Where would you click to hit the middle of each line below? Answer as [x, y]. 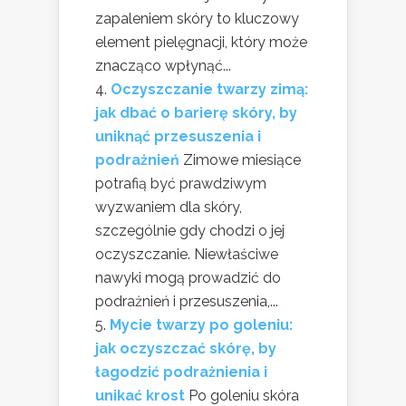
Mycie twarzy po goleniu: [201, 325]
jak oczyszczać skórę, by [186, 348]
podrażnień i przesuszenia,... [187, 301]
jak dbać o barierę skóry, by [196, 113]
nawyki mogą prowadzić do [188, 278]
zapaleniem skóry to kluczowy [197, 19]
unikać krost [140, 396]
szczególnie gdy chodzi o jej [190, 231]
